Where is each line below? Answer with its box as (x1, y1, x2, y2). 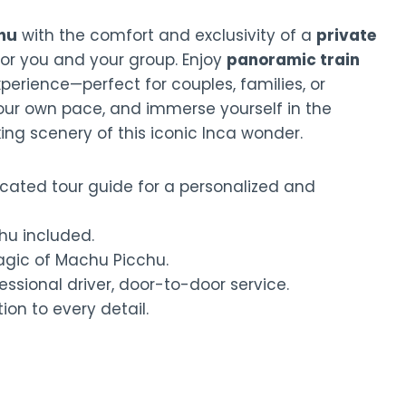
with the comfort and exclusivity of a (17, 24, 316, 47)
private (316, 24, 376, 47)
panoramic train (227, 49, 360, 72)
